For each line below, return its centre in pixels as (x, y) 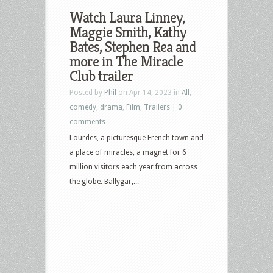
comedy (83, 107)
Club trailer (101, 76)
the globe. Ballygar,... (104, 181)
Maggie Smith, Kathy (128, 32)
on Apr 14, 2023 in (149, 92)
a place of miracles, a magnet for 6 (128, 152)
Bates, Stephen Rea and (133, 47)
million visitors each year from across (133, 167)
